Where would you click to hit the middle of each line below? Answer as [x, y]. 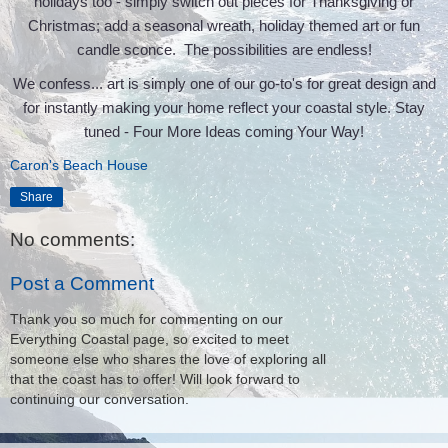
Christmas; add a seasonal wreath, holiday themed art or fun [224, 26]
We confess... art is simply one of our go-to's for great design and [224, 84]
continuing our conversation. [99, 399]
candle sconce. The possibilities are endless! [224, 50]
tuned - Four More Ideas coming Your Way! [224, 132]
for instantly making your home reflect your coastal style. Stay [224, 108]
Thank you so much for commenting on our [146, 319]
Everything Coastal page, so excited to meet [149, 339]
